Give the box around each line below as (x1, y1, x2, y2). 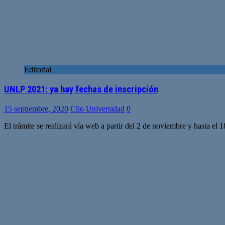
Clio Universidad (70, 104, 125, 113)
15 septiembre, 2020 (4, 104, 68, 113)
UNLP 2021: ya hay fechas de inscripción (4, 83, 158, 95)
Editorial (24, 65, 51, 74)
